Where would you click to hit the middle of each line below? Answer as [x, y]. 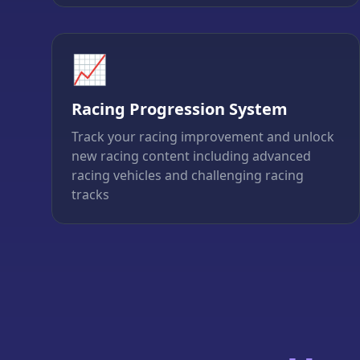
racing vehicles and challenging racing [188, 176]
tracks [90, 195]
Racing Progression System [180, 109]
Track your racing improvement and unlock [203, 137]
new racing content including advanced [191, 156]
